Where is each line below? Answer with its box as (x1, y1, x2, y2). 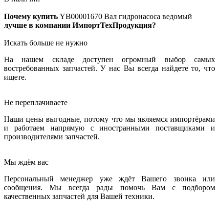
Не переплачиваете (4, 98, 67, 107)
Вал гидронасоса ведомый (104, 12, 192, 21)
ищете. (4, 73, 26, 82)
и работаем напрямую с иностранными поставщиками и (4, 124, 215, 132)
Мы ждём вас (4, 158, 48, 167)
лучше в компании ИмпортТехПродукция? (4, 21, 156, 30)
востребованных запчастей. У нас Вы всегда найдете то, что (4, 64, 215, 73)
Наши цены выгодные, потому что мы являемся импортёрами (4, 115, 215, 124)
